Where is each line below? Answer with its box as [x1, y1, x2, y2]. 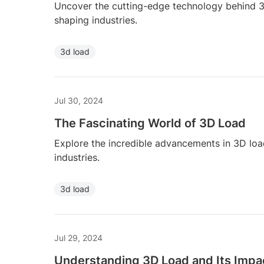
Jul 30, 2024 [54, 95, 103, 105]
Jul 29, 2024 [54, 233, 103, 243]
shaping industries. [54, 14, 137, 26]
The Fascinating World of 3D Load [54, 116, 246, 130]
